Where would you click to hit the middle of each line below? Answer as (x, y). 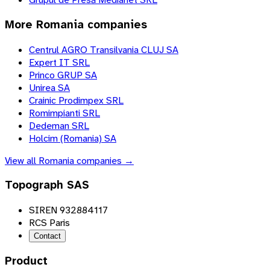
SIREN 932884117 (68, 210)
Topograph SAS (47, 185)
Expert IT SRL (59, 62)
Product (26, 261)
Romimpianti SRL (64, 113)
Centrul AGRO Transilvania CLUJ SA (104, 49)
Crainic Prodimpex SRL (76, 100)
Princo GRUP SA (63, 75)
